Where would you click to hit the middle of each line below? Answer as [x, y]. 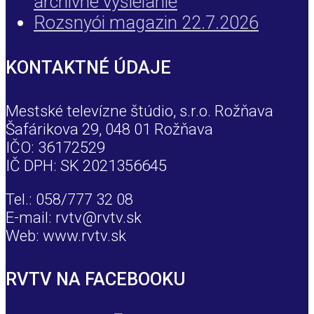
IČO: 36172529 [55, 147]
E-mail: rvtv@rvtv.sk [74, 218]
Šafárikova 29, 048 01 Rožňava [109, 129]
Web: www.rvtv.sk [66, 236]
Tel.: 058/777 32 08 [69, 199]
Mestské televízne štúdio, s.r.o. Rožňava [139, 110]
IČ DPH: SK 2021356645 [86, 165]
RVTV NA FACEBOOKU [96, 279]
